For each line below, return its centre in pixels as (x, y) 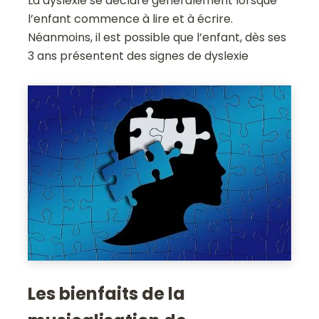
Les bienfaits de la (107, 293)
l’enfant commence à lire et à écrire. (131, 19)
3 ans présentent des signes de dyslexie (138, 56)
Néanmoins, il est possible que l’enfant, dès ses (157, 38)
